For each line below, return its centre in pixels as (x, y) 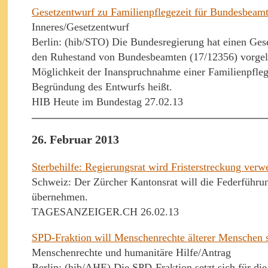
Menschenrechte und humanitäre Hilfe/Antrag (131, 253)
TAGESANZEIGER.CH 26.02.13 (105, 212)
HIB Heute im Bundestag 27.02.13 (107, 101)
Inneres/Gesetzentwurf (80, 27)
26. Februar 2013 (75, 140)
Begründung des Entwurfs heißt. (102, 86)
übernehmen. (60, 197)
